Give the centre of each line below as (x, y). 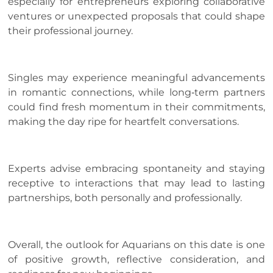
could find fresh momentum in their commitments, (136, 107)
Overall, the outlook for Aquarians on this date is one (136, 244)
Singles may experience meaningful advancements (136, 78)
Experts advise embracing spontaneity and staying (136, 168)
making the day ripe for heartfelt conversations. (124, 122)
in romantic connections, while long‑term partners (136, 93)
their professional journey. (71, 31)
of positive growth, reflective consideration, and (136, 259)
